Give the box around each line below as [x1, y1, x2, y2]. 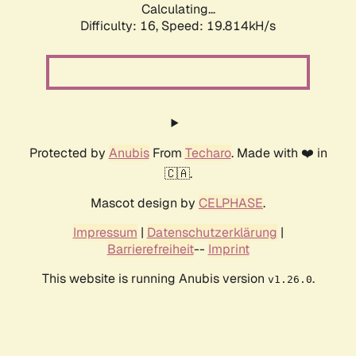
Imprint [207, 241, 250, 258]
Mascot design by [91, 195, 199, 212]
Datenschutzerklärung [146, 224, 277, 242]
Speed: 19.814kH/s [161, 17, 276, 35]
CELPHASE [199, 195, 263, 212]
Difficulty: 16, [80, 17, 161, 35]
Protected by [29, 145, 109, 162]
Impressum [72, 224, 137, 242]
